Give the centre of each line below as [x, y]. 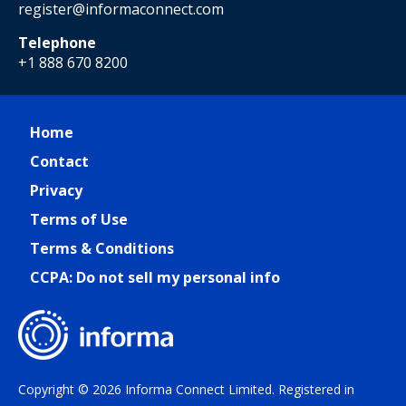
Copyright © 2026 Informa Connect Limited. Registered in [186, 389]
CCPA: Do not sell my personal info [155, 277]
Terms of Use [79, 219]
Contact [59, 161]
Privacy [56, 190]
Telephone [57, 43]
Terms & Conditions [102, 248]
